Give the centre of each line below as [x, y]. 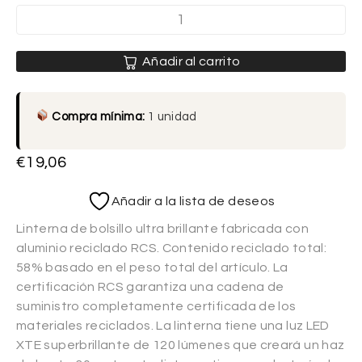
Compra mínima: [99, 116]
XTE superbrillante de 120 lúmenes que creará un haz [181, 345]
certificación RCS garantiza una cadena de [150, 286]
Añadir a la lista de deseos [193, 201]
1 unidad [171, 116]
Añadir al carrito [191, 61]
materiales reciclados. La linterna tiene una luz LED [173, 325]
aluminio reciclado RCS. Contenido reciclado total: [171, 248]
